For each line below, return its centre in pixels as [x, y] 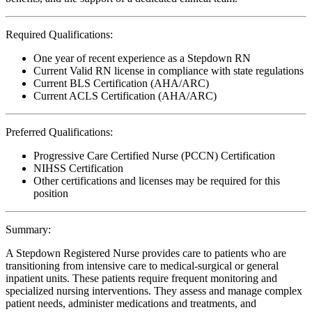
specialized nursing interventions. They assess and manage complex [154, 290]
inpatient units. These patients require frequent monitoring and [141, 278]
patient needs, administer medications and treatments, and [131, 303]
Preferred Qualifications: [59, 132]
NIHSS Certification [78, 168]
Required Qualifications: [59, 34]
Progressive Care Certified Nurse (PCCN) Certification [154, 155]
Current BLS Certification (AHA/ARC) [121, 83]
